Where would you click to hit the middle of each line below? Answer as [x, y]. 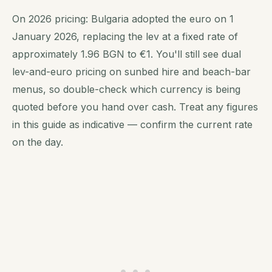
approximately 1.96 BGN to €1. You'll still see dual [127, 54]
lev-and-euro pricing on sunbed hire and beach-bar [131, 72]
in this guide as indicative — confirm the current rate [132, 124]
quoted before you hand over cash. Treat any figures [135, 107]
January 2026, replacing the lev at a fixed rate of [125, 36]
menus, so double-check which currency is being [126, 89]
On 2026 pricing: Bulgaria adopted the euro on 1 [123, 19]
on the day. [38, 142]
